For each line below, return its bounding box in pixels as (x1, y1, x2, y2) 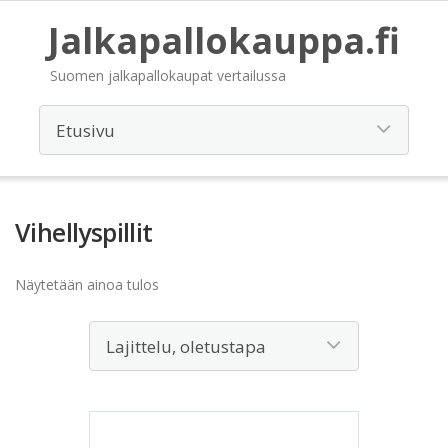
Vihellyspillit (15, 215, 153, 249)
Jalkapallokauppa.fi (48, 16, 400, 65)
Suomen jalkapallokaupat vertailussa (50, 66, 286, 85)
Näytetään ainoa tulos (15, 275, 159, 294)
